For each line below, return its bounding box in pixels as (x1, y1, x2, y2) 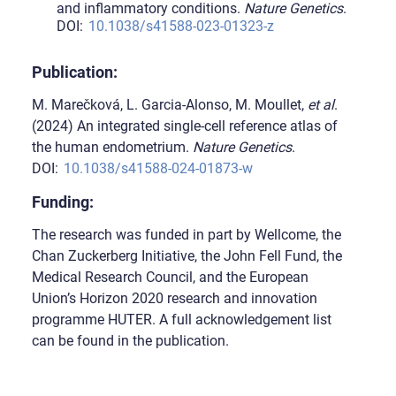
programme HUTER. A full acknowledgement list (31, 310, 331, 328)
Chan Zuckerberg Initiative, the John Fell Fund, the (31, 247, 342, 264)
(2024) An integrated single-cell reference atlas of (31, 117, 338, 134)
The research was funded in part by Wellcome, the (31, 225, 341, 243)
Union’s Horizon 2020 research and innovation (31, 289, 317, 307)
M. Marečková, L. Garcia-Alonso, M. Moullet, (31, 95, 308, 113)
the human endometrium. (31, 138, 193, 156)
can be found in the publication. (31, 331, 229, 349)
